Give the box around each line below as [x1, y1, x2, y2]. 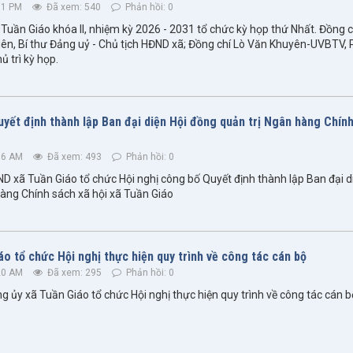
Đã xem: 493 [45, 151, 102, 163]
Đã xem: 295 [45, 267, 102, 279]
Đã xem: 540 [44, 2, 101, 13]
